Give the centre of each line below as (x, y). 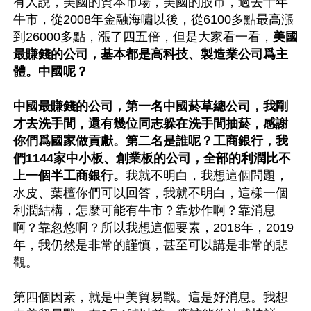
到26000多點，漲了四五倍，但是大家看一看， (143, 36)
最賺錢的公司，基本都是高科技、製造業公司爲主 (151, 54)
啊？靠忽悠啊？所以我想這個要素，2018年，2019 (153, 227)
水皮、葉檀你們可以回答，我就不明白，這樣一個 (151, 193)
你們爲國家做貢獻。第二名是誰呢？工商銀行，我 (151, 141)
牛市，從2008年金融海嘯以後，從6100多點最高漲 (153, 19)
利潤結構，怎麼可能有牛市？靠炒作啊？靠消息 (144, 210)
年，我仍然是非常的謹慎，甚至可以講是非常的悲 (151, 245)
